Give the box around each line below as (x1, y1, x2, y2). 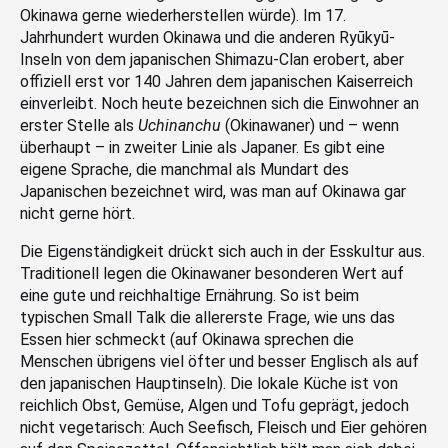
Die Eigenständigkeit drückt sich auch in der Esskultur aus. (20, 241, 425, 261)
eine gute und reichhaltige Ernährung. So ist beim (20, 285, 359, 305)
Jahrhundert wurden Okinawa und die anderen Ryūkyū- (20, 27, 395, 47)
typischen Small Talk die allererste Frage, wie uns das (20, 307, 395, 327)
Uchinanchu (138, 115, 221, 135)
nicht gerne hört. (20, 203, 135, 223)
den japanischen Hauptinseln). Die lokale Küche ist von (20, 373, 398, 393)
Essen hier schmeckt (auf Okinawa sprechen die (20, 329, 354, 349)
